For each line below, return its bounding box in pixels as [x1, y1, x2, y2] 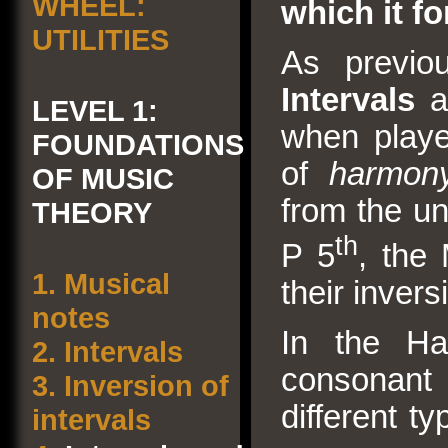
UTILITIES [32, 23, 169, 56]
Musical [56, 267, 170, 300]
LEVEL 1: [32, 94, 158, 127]
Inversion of [56, 369, 229, 402]
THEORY [32, 196, 152, 229]
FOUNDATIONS [32, 128, 244, 161]
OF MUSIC [32, 162, 174, 195]
